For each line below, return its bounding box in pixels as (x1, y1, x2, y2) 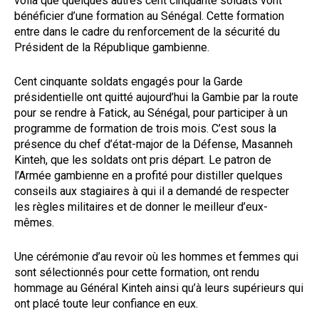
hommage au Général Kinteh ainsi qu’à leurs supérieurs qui (14, 281, 303, 295)
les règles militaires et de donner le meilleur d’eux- (14, 199, 268, 214)
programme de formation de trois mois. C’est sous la (14, 121, 276, 135)
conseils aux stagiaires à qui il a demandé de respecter (14, 184, 289, 198)
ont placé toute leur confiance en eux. (14, 296, 198, 310)
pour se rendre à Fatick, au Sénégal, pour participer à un (14, 105, 288, 120)
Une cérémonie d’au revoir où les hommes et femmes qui (14, 249, 298, 263)
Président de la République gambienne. (14, 40, 209, 54)
